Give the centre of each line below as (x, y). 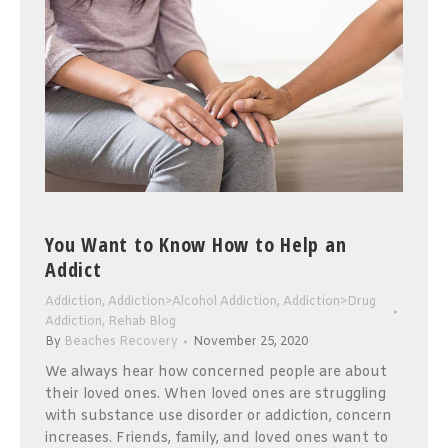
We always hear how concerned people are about (216, 372)
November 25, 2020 (250, 341)
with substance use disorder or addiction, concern (218, 416)
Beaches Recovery (121, 341)
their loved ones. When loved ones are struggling (215, 394)
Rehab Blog (142, 321)
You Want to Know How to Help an (196, 244)
